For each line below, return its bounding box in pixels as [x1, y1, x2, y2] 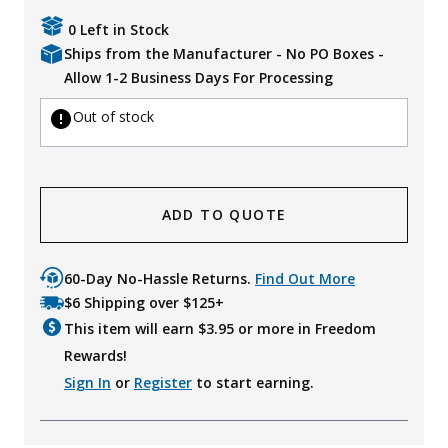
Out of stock [73, 106, 154, 126]
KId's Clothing [24, 55, 124, 74]
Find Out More [255, 268, 355, 288]
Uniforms [23, 17, 83, 36]
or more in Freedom [234, 318, 376, 338]
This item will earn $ [64, 318, 206, 338]
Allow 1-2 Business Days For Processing [64, 67, 333, 87]
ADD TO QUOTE [161, 204, 287, 224]
